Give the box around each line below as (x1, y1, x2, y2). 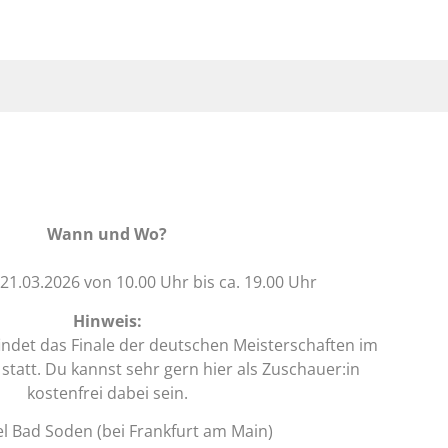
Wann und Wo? (47, 223, 167, 246)
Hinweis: (72, 309, 142, 332)
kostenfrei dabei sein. (26, 381, 188, 404)
